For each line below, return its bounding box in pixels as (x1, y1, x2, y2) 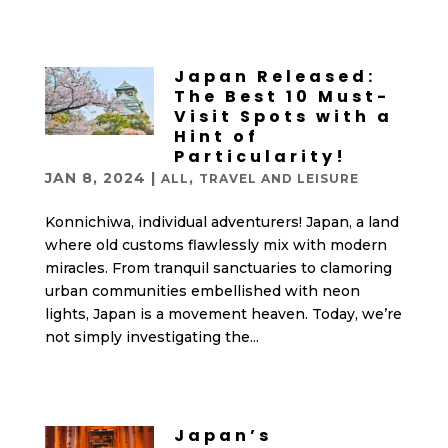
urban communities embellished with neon (44, 282, 360, 300)
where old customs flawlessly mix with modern (44, 236, 387, 254)
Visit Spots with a (173, 105, 393, 128)
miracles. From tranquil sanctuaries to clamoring (44, 259, 392, 277)
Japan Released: (173, 65, 376, 88)
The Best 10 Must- (173, 85, 390, 108)
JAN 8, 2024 (44, 169, 146, 187)
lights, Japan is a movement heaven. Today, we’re (44, 305, 402, 323)
